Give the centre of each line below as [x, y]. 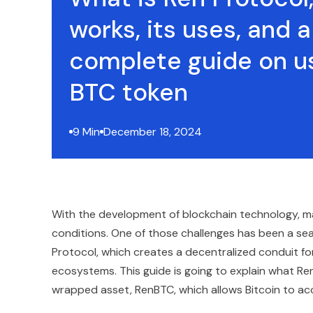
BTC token [129, 92]
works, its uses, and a [190, 29]
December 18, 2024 [153, 131]
